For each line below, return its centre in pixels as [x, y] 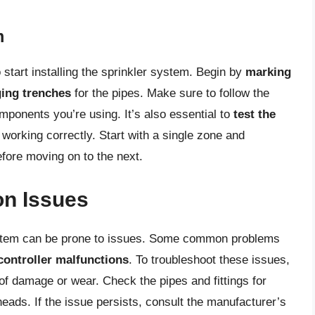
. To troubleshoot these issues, [209, 260]
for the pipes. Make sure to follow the [170, 93]
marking [268, 72]
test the [255, 114]
